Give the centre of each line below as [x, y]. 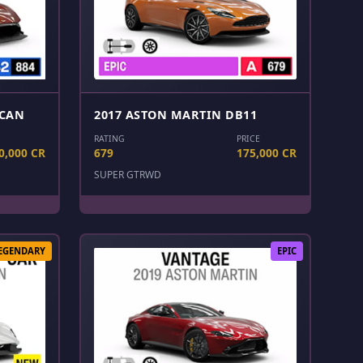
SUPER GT [117, 175]
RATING [109, 139]
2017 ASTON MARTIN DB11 [175, 115]
